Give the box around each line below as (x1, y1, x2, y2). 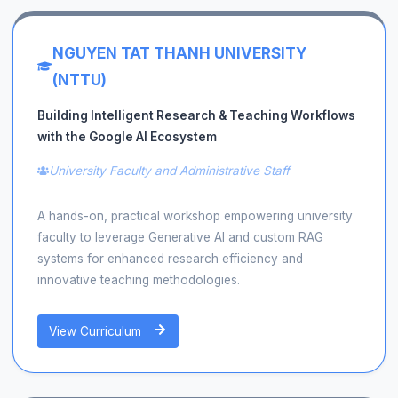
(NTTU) (52, 70, 107, 89)
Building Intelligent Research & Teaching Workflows (36, 108, 355, 123)
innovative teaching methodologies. (36, 273, 240, 288)
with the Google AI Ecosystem (36, 130, 217, 145)
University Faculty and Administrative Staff (49, 163, 291, 178)
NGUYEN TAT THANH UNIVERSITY (52, 44, 306, 62)
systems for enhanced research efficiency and (36, 251, 303, 267)
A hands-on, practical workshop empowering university (36, 209, 353, 224)
